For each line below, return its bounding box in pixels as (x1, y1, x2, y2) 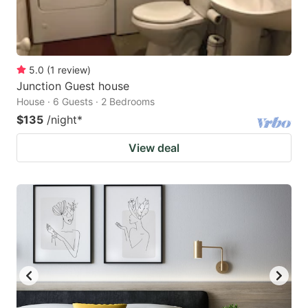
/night (47, 112, 77, 126)
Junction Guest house (16, 78, 129, 93)
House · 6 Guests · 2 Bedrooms (16, 95, 155, 107)
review (58, 63, 87, 76)
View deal (129, 140, 179, 155)
